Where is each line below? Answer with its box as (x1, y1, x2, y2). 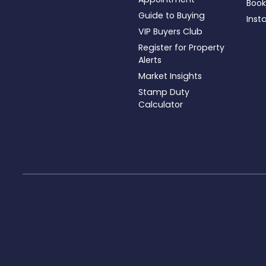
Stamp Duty (138, 85, 189, 98)
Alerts (138, 53, 161, 66)
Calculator (138, 98, 183, 110)
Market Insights (138, 69, 202, 82)
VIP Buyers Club (138, 25, 202, 37)
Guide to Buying (138, 9, 205, 21)
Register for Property (138, 41, 224, 53)
